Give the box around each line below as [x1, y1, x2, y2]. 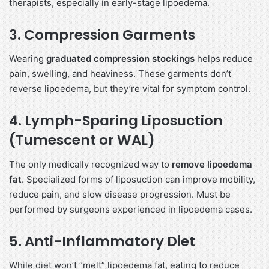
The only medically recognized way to [9, 158, 172, 170]
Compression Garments [24, 25, 195, 44]
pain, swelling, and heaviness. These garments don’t [9, 68, 231, 80]
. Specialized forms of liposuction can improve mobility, [22, 173, 255, 185]
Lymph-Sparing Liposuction [25, 111, 223, 131]
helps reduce [195, 53, 253, 65]
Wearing [9, 53, 46, 65]
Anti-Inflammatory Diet [25, 231, 195, 251]
